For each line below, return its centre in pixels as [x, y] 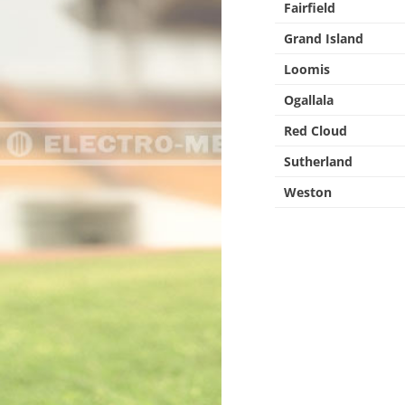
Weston [308, 192]
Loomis [307, 69]
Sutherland [319, 161]
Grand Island [324, 38]
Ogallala [309, 100]
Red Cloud [316, 131]
